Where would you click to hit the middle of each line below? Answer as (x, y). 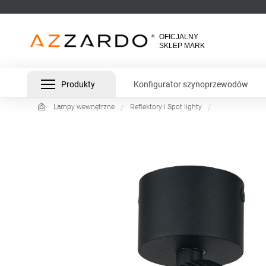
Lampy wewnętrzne (84, 107)
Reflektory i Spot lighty (166, 107)
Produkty (78, 84)
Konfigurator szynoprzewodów (191, 84)
